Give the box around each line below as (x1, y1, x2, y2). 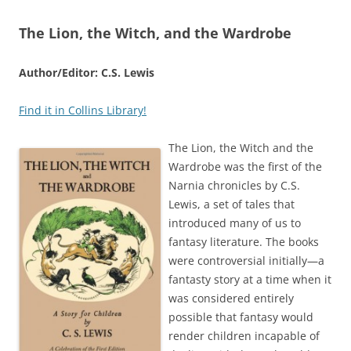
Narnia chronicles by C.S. (168, 177, 300, 193)
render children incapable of (168, 327, 320, 343)
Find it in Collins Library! (19, 102, 147, 118)
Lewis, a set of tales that (168, 196, 295, 212)
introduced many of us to (168, 215, 301, 230)
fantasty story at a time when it (168, 271, 331, 287)
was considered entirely (168, 290, 294, 306)
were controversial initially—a (168, 252, 324, 268)
